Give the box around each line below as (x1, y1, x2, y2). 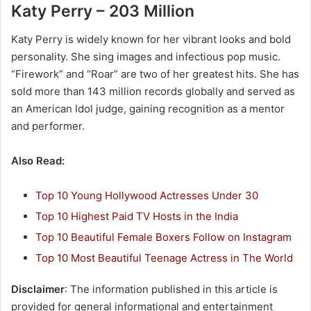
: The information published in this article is (65, 282, 278, 296)
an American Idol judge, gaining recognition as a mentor (11, 101, 285, 115)
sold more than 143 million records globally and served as (11, 84, 295, 98)
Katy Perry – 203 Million (11, 1, 194, 22)
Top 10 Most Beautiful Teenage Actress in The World (35, 251, 293, 264)
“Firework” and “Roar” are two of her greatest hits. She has (11, 67, 299, 81)
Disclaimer (11, 282, 65, 296)
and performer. (11, 119, 87, 133)
